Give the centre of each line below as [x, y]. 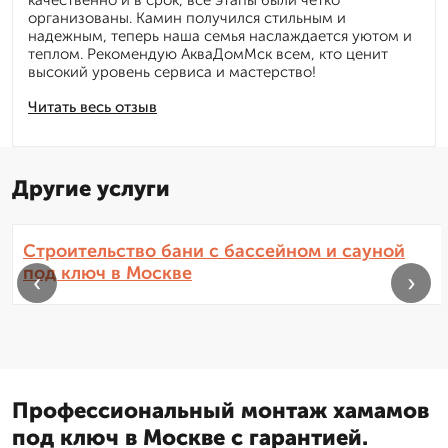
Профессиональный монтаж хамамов [220, 411]
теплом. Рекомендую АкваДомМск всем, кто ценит [208, 54]
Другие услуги [91, 189]
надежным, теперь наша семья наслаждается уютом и [220, 36]
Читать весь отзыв [92, 107]
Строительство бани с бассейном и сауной [214, 251]
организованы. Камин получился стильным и [187, 18]
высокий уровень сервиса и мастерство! [172, 72]
